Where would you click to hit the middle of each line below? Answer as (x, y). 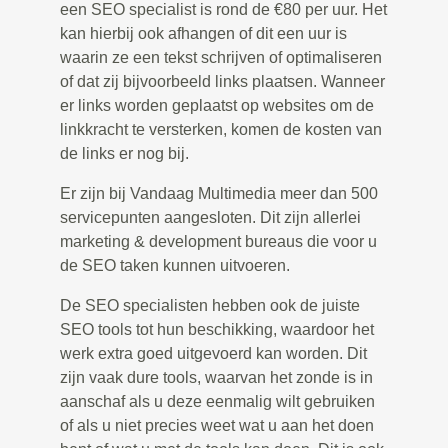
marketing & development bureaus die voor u (218, 242)
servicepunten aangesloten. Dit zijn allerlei (210, 218)
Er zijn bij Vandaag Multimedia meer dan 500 (219, 194)
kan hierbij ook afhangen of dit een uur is (203, 34)
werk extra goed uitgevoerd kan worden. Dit (213, 354)
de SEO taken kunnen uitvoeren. (175, 266)
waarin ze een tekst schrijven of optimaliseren (221, 58)
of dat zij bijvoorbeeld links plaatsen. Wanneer (222, 82)
